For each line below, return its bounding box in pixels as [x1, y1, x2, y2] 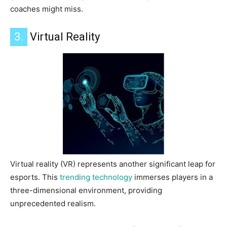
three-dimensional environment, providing [10, 185, 162, 196]
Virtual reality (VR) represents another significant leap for [10, 159, 215, 169]
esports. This [10, 172, 60, 182]
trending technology [60, 172, 132, 182]
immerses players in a [132, 172, 213, 182]
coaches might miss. [10, 4, 83, 14]
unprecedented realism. [10, 199, 96, 209]
